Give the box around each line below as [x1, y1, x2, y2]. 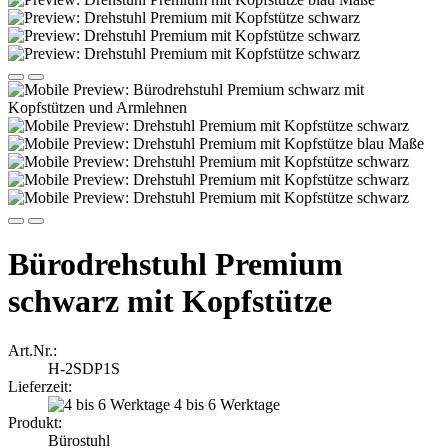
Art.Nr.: [8, 341, 57, 359]
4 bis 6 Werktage [174, 395, 280, 413]
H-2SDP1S [48, 359, 120, 377]
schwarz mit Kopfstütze [8, 283, 332, 320]
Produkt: [8, 413, 62, 431]
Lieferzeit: [8, 377, 72, 395]
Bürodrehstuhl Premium [8, 246, 343, 283]
